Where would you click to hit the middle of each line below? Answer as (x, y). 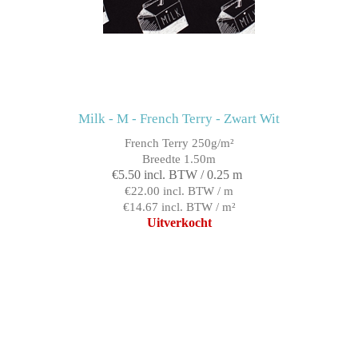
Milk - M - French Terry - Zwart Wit (179, 118)
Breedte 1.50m (179, 159)
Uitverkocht (179, 222)
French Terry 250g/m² (179, 143)
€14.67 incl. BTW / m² (179, 207)
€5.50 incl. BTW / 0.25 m (177, 174)
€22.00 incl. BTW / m (179, 191)
